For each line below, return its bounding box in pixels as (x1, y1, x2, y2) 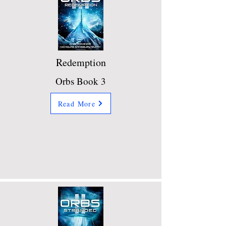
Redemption (55, 55, 106, 70)
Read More (58, 98, 96, 108)
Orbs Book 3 (55, 75, 106, 88)
